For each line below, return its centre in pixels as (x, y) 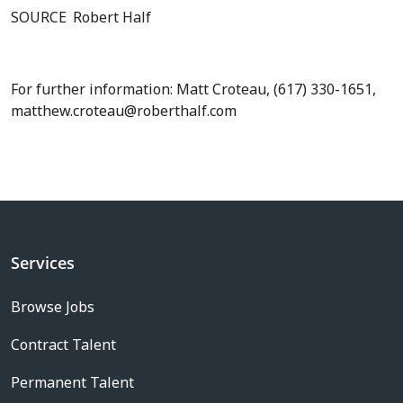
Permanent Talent (72, 382)
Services (43, 263)
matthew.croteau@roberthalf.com (124, 111)
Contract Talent (63, 345)
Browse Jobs (53, 307)
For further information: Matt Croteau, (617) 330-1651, (193, 89)
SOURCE (40, 17)
